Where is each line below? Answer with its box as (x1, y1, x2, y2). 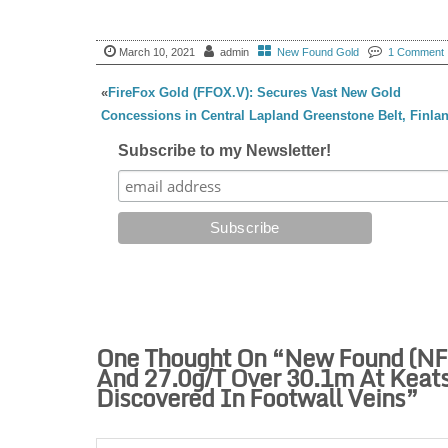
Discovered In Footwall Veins (95, 378, 405, 418)
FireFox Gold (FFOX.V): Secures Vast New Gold (107, 85, 401, 101)
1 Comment (387, 46, 444, 59)
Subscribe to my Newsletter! (118, 142, 332, 160)
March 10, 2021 (118, 46, 195, 59)
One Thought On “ (95, 338, 284, 378)
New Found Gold (276, 46, 359, 59)
